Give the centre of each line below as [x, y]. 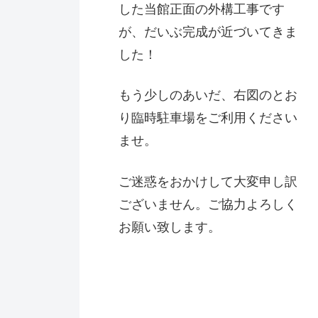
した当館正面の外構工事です [201, 10]
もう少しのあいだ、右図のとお [208, 95]
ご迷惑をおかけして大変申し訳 [208, 181]
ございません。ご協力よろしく [208, 204]
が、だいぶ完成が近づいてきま [208, 32]
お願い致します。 [169, 227]
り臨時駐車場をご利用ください [208, 118]
